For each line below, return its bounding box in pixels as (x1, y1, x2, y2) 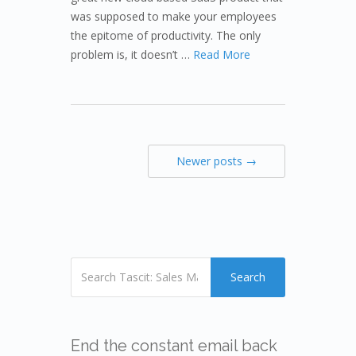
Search (230, 269, 265, 284)
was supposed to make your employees (71, 8, 277, 24)
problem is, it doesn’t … (71, 46, 193, 62)
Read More (193, 46, 250, 62)
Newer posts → (176, 153, 257, 168)
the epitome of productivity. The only (71, 27, 261, 43)
